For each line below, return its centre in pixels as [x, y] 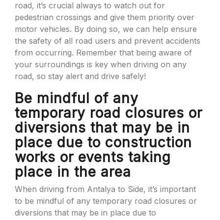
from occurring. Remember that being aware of [103, 53]
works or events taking [93, 157]
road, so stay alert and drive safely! [80, 76]
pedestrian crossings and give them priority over [105, 17]
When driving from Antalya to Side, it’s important [105, 189]
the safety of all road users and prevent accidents [108, 41]
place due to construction [103, 142]
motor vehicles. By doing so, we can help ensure [106, 29]
